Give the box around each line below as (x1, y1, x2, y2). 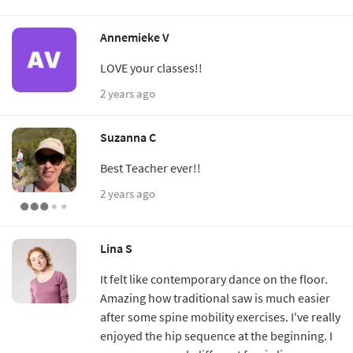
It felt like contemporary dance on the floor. (100, 270, 328, 287)
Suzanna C (100, 128, 156, 145)
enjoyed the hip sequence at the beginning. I (100, 327, 333, 344)
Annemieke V (100, 28, 169, 45)
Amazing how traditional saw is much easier (100, 289, 330, 306)
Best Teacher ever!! (100, 159, 201, 176)
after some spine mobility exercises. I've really (100, 308, 340, 325)
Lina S (100, 240, 132, 256)
